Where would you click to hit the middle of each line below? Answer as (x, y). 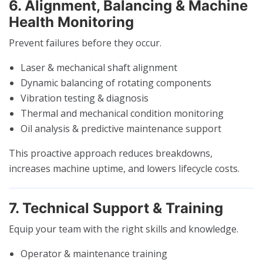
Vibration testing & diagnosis (85, 98)
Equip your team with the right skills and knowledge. (124, 229)
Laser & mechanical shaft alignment (99, 67)
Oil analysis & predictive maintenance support (121, 128)
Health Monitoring (71, 22)
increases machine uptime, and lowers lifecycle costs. (124, 168)
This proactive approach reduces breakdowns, (111, 153)
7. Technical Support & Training (116, 208)
